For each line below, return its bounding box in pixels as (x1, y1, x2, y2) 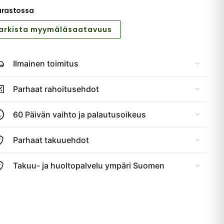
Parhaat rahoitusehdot (13, 84, 99, 94)
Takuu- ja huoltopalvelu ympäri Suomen (13, 160, 164, 170)
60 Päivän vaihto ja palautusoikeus (13, 109, 146, 119)
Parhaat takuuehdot (13, 135, 89, 145)
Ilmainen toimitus (13, 58, 78, 68)
